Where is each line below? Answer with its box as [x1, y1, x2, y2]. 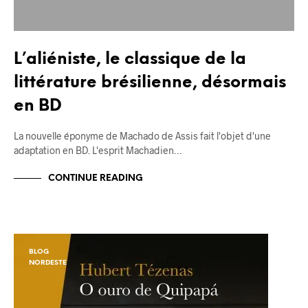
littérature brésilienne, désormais [14, 74, 286, 92]
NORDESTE [29, 259, 67, 267]
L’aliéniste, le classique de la [14, 51, 246, 69]
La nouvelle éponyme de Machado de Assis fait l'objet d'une [14, 130, 271, 142]
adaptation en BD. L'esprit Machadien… [14, 144, 181, 157]
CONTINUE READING [48, 173, 143, 183]
